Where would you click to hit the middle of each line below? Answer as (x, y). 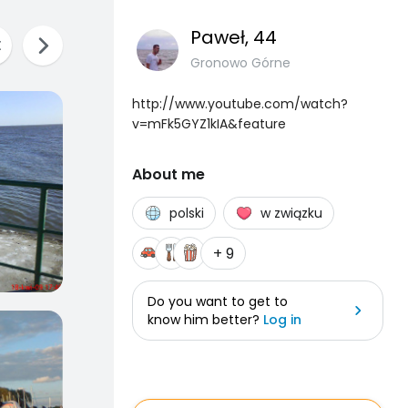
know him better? (205, 320)
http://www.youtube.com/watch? (240, 104)
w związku (291, 213)
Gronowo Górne (240, 63)
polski (187, 213)
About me (168, 174)
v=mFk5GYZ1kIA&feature (209, 124)
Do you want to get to (218, 301)
